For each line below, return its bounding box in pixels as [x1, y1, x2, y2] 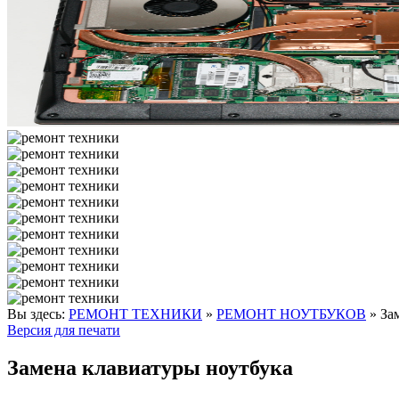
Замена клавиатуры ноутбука [7, 355, 293, 379]
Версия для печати [7, 322, 120, 338]
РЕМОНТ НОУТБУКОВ [216, 306, 366, 322]
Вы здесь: [7, 306, 69, 322]
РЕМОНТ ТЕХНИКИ [69, 306, 202, 322]
